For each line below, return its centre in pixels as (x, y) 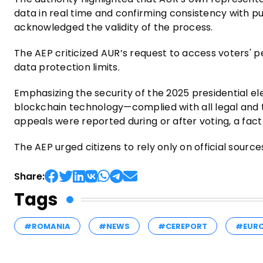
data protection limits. (67, 67)
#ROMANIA (47, 226)
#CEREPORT (183, 226)
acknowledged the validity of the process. (114, 27)
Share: (29, 176)
